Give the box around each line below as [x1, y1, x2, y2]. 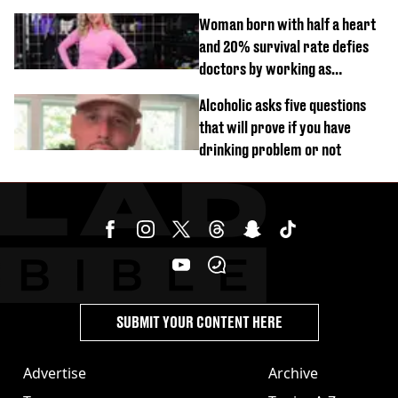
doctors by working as [199, 59, 331, 78]
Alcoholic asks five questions [199, 95, 366, 115]
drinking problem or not [199, 139, 341, 159]
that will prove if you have [199, 117, 351, 137]
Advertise [23, 362, 86, 383]
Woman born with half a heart [199, 14, 376, 34]
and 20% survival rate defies [199, 36, 369, 56]
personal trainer [199, 81, 298, 100]
